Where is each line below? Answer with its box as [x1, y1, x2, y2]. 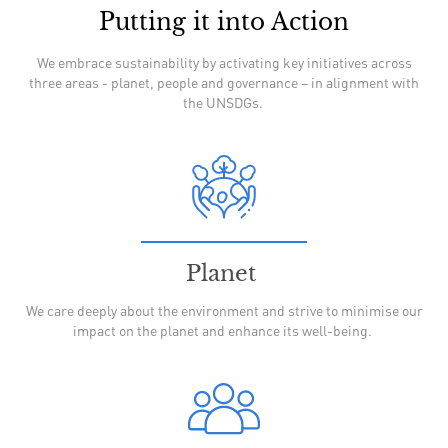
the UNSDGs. [182, 93, 266, 111]
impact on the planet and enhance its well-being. [73, 321, 375, 339]
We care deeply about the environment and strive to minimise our [25, 301, 423, 319]
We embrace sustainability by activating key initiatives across [36, 53, 412, 71]
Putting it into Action [99, 7, 349, 36]
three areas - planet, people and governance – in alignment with [29, 73, 419, 91]
